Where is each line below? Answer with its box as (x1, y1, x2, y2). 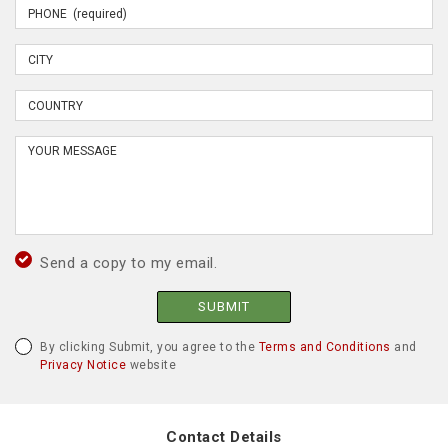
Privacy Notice (40, 358, 126, 373)
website (126, 358, 176, 373)
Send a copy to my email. (40, 254, 217, 273)
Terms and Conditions (258, 340, 391, 355)
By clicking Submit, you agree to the (40, 340, 259, 355)
